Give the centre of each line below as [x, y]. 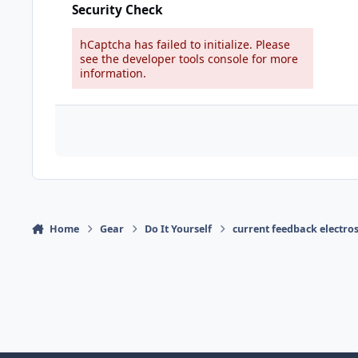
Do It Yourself [179, 229]
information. [113, 73]
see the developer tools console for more [189, 58]
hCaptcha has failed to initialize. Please [185, 44]
